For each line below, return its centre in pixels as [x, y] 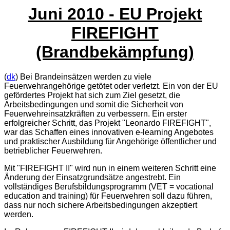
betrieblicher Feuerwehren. [53, 151]
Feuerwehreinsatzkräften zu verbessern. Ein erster [95, 114]
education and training [45, 196]
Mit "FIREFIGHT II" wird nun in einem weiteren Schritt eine [110, 168]
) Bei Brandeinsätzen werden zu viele [83, 77]
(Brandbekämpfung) [115, 52]
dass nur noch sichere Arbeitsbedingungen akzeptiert [101, 205]
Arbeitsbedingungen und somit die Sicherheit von [94, 105]
